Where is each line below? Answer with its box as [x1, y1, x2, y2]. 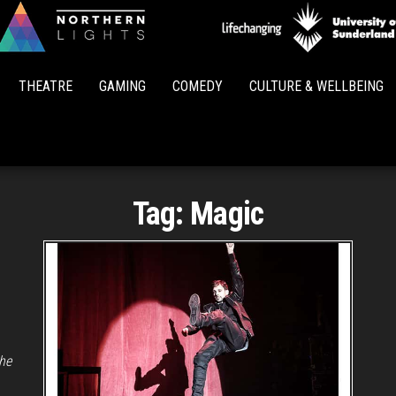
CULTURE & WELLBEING [249, 78, 384, 95]
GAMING [99, 78, 146, 95]
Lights [209, 65, 255, 87]
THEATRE [19, 78, 72, 95]
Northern [198, 40, 265, 62]
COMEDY [172, 78, 223, 95]
